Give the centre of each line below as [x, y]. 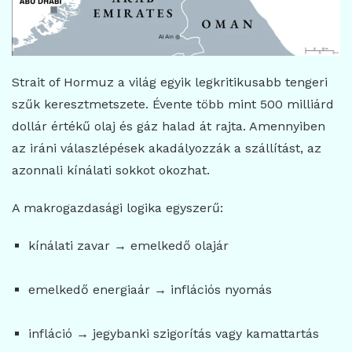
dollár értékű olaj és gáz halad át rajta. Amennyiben [169, 126]
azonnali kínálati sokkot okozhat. [111, 170]
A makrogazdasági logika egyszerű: [117, 208]
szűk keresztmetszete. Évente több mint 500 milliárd [173, 104]
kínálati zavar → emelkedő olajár [128, 246]
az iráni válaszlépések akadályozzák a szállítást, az [167, 148]
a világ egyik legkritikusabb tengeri [221, 82]
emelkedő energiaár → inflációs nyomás [150, 290]
